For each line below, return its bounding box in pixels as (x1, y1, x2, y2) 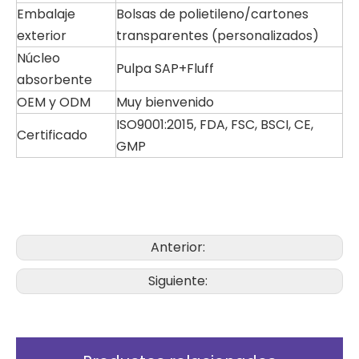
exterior (17, 26, 67, 45)
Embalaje (17, 5, 75, 23)
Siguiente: (148, 272, 211, 290)
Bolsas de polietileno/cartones (116, 5, 309, 23)
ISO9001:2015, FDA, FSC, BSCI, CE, (116, 115, 313, 134)
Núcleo (17, 49, 60, 67)
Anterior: (151, 238, 208, 256)
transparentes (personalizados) (116, 26, 319, 45)
